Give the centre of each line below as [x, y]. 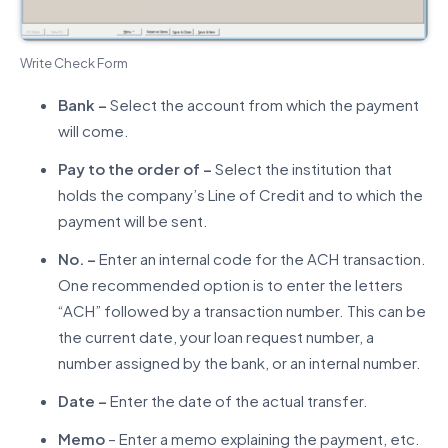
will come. [93, 131]
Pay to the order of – [134, 169]
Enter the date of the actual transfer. [237, 401]
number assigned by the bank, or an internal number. [239, 363]
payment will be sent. [132, 221]
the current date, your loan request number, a [215, 337]
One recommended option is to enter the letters [230, 285]
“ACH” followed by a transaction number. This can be [241, 311]
